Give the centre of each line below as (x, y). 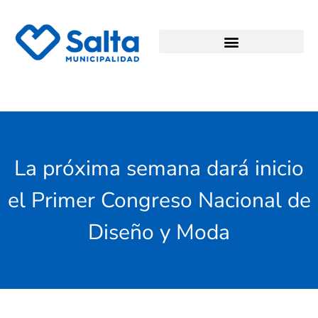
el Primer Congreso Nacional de (159, 200)
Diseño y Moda (159, 232)
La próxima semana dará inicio (159, 168)
